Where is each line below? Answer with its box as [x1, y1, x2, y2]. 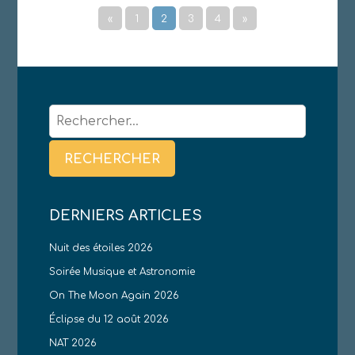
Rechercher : [48, 105, 132, 120]
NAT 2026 [49, 337, 97, 349]
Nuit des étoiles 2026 [49, 242, 154, 254]
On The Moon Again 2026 [49, 289, 180, 301]
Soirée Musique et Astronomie [49, 265, 196, 277]
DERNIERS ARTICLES [49, 207, 203, 223]
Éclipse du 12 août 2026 [49, 313, 170, 325]
